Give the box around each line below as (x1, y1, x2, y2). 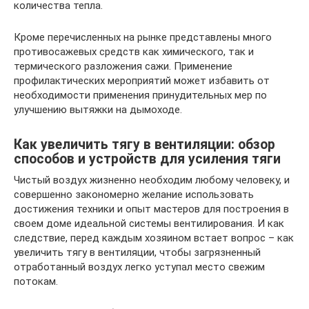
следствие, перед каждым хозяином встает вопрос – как (14, 231, 294, 244)
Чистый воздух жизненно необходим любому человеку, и (14, 173, 290, 186)
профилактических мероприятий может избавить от (14, 74, 270, 87)
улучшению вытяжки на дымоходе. (14, 103, 182, 116)
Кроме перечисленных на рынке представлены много (14, 30, 272, 43)
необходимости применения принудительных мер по (14, 88, 267, 101)
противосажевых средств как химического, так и (14, 45, 254, 58)
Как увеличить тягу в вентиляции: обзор (14, 136, 275, 152)
